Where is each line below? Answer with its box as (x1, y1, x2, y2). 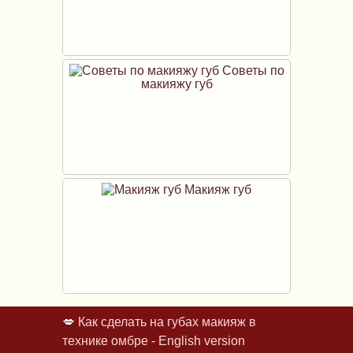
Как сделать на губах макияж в (78, 314, 256, 329)
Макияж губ (181, 182, 251, 196)
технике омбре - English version (62, 333, 245, 347)
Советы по (218, 63, 284, 77)
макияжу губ (140, 76, 213, 91)
